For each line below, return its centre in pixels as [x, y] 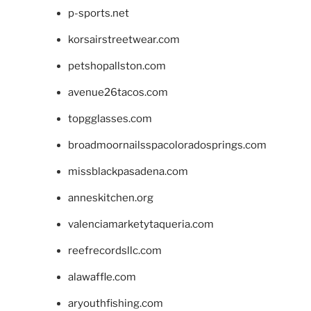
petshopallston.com [117, 66]
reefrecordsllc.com [115, 251]
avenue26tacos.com [118, 93]
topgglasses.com [110, 119]
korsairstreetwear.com [124, 40]
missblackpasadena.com [128, 172]
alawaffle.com [102, 277]
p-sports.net [98, 14]
